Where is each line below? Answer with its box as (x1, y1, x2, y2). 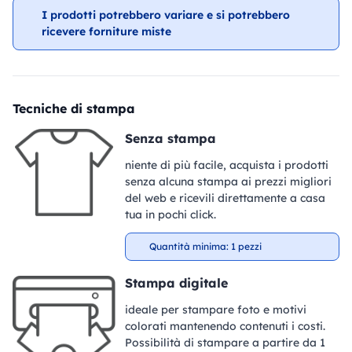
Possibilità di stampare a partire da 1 (124, 335, 325, 350)
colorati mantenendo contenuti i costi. (124, 319, 325, 333)
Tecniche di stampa (13, 101, 135, 116)
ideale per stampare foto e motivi (124, 302, 306, 317)
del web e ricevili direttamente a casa (124, 191, 325, 205)
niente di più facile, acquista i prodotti (124, 158, 328, 172)
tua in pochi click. (124, 207, 216, 222)
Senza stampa (124, 130, 216, 146)
